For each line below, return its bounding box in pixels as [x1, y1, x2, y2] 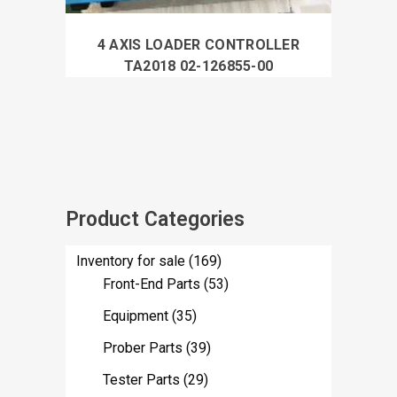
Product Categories [66, 206, 245, 231]
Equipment [103, 307, 168, 324]
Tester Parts [103, 370, 180, 388]
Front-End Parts [103, 275, 200, 292]
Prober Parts [103, 339, 183, 356]
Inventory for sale [76, 252, 185, 269]
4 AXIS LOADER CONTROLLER [97, 35, 300, 53]
